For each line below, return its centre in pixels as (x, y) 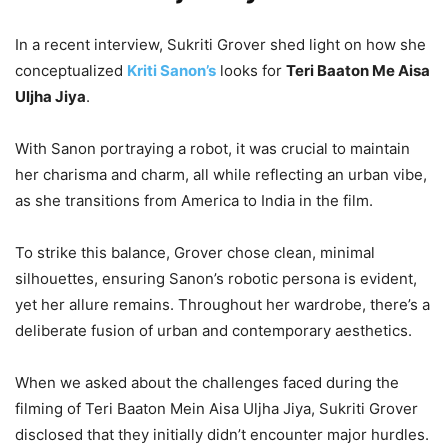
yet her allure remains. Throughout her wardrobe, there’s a (222, 304)
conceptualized (71, 70)
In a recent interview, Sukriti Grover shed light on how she (220, 44)
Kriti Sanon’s (171, 70)
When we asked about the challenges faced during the (207, 382)
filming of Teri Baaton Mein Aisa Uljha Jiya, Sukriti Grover (216, 408)
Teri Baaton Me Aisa (358, 70)
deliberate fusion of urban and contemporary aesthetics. (213, 330)
